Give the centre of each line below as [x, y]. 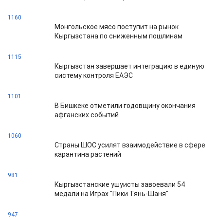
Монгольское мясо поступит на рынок [117, 27]
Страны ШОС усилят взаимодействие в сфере [130, 145]
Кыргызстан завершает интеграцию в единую [129, 66]
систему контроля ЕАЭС [94, 75]
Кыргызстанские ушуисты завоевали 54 [120, 184]
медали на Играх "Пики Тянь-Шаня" [111, 194]
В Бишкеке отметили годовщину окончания [125, 106]
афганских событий [87, 115]
